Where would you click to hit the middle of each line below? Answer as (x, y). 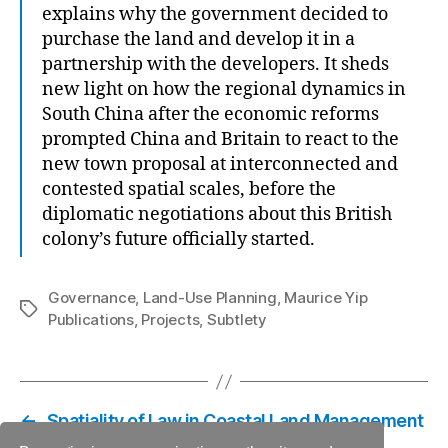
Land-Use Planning (209, 297)
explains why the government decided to (215, 14)
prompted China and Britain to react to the (220, 139)
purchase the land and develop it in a (198, 39)
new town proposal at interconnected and (220, 164)
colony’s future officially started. (178, 239)
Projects (170, 319)
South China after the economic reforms (210, 114)
